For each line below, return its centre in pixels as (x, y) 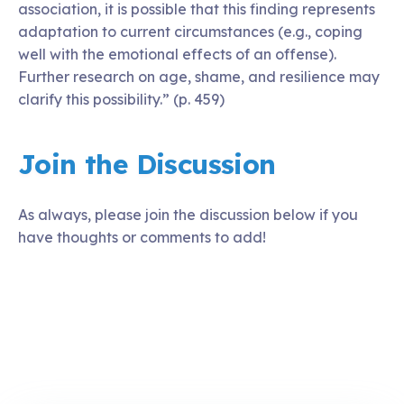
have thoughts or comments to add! (142, 237)
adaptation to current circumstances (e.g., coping (190, 31)
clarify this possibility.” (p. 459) (121, 99)
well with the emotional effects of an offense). (177, 54)
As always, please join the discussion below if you (188, 214)
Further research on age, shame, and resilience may (199, 76)
